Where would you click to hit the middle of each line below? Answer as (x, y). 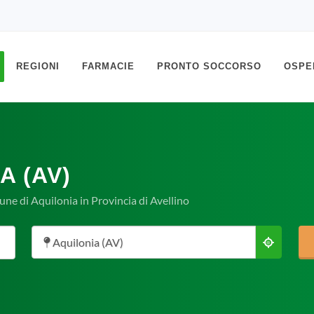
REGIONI (38, 66)
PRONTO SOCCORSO (209, 66)
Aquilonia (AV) (87, 242)
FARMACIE (108, 66)
